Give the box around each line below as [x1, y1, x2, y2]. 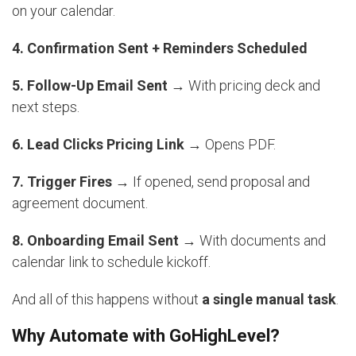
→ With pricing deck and [168, 76, 320, 94]
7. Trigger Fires [12, 172, 112, 190]
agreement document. [12, 194, 148, 211]
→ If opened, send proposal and [112, 172, 310, 190]
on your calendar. [12, 2, 115, 19]
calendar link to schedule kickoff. [12, 253, 211, 270]
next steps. [12, 98, 79, 115]
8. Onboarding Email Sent [12, 231, 179, 249]
